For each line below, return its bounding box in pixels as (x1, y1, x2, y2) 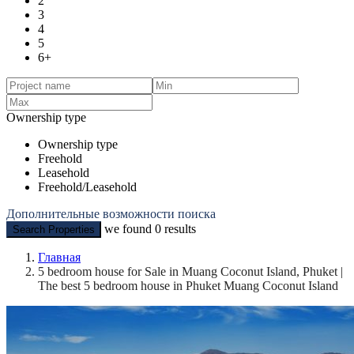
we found (104, 221, 155, 235)
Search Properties (13, 223, 95, 235)
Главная (38, 250, 81, 264)
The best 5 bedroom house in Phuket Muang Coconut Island (38, 278, 338, 292)
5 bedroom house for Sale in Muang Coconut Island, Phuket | (38, 264, 343, 278)
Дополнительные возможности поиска (6, 206, 216, 220)
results (161, 221, 196, 235)
